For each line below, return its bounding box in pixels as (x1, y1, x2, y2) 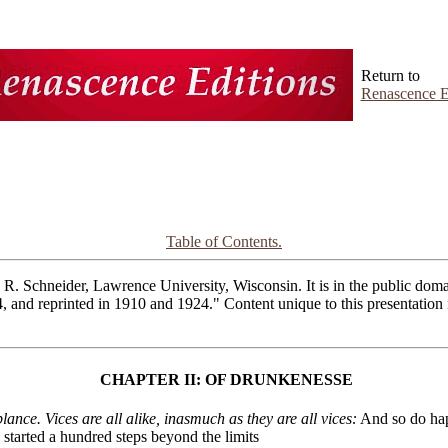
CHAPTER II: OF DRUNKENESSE (95, 370, 353, 388)
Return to (360, 67, 420, 84)
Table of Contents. (166, 233, 282, 251)
